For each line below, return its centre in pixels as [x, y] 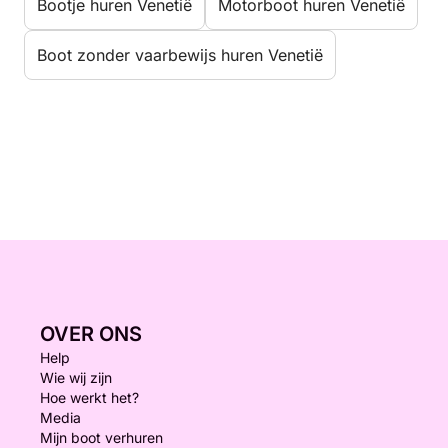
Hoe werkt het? [89, 397]
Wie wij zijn [76, 377]
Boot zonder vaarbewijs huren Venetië [180, 55]
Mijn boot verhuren [101, 437]
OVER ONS [91, 334]
